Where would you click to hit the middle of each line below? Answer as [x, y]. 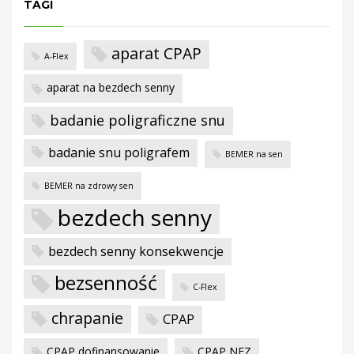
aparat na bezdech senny [111, 88]
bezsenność [106, 283]
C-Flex [205, 287]
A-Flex [56, 56]
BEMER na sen [254, 154]
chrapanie [87, 318]
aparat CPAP [156, 54]
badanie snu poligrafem [119, 152]
